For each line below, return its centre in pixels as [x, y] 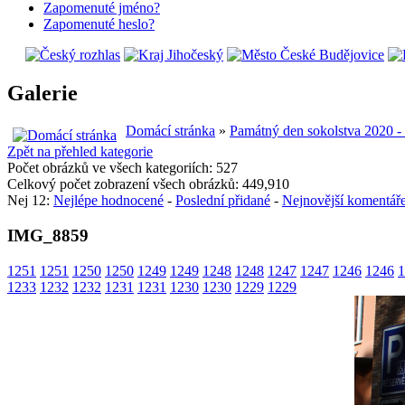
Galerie [42, 93]
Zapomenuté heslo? [99, 24]
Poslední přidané [223, 201]
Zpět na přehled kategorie [80, 152]
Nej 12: [30, 201]
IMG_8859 [48, 236]
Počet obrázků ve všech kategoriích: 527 [122, 168]
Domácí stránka [170, 131]
